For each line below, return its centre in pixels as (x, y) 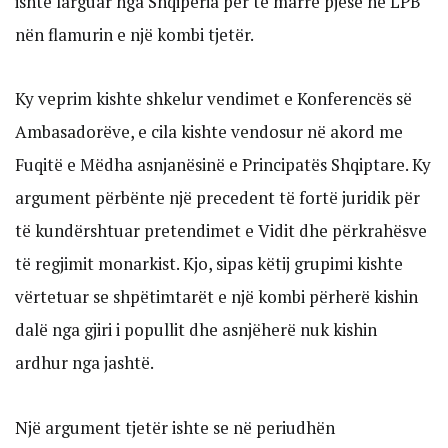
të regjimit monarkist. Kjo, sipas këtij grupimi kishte (209, 264)
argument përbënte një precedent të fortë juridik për (217, 198)
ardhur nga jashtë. (84, 363)
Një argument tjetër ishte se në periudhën (175, 428)
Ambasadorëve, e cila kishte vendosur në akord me (209, 132)
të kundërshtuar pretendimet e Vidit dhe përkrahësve (221, 231)
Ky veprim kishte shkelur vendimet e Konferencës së (213, 99)
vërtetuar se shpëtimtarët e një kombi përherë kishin (216, 297)
